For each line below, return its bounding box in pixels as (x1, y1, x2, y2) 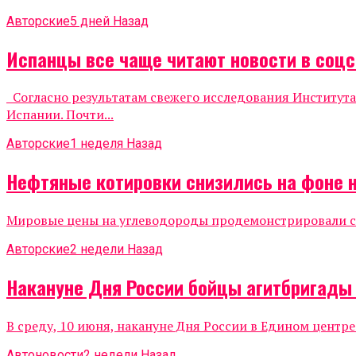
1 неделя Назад (70, 136, 162, 152)
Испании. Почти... (6, 106, 114, 124)
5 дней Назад (70, 13, 149, 29)
